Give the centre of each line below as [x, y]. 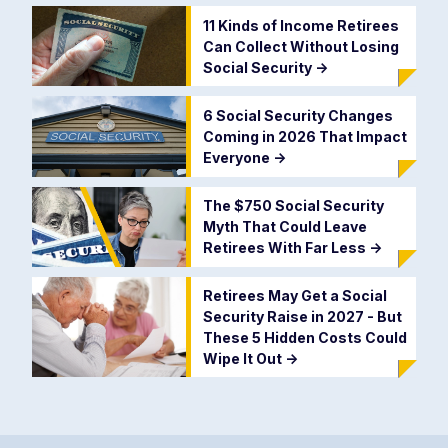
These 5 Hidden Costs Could [304, 338]
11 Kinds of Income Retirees [300, 25]
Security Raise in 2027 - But [302, 317]
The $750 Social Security [293, 206]
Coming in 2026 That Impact [304, 137]
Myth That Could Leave [284, 227]
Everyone [237, 158]
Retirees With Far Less [285, 248]
